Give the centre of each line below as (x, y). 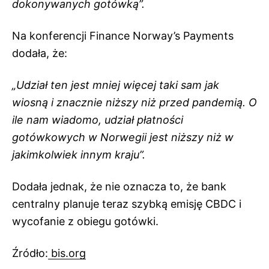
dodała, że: (40, 53)
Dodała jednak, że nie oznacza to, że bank (119, 186)
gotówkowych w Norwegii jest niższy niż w (123, 137)
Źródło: (30, 253)
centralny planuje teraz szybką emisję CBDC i (127, 204)
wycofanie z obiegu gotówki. (85, 221)
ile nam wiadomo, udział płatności (98, 120)
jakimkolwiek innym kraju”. (79, 155)
